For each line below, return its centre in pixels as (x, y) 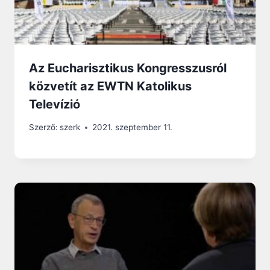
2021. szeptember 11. (133, 127)
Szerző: (43, 127)
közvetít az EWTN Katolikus (110, 86)
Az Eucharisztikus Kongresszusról (128, 68)
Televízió (55, 104)
